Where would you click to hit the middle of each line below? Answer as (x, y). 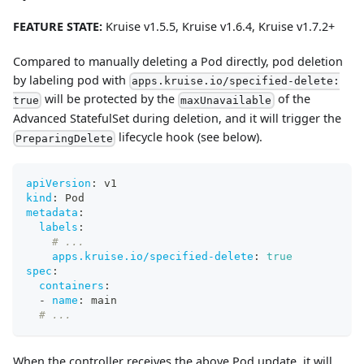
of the (292, 99)
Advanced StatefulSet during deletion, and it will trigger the (177, 119)
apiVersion (58, 183)
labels (58, 227)
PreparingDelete (65, 138)
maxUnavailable (226, 101)
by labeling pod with (71, 80)
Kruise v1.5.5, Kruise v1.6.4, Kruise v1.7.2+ (219, 26)
